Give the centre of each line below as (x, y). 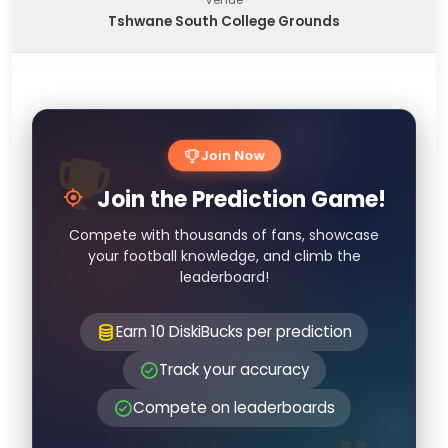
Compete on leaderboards (234, 407)
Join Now (232, 155)
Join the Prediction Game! (239, 199)
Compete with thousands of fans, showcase (224, 235)
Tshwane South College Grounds (224, 21)
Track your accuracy (234, 369)
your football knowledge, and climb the (224, 256)
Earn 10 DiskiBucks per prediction (234, 331)
